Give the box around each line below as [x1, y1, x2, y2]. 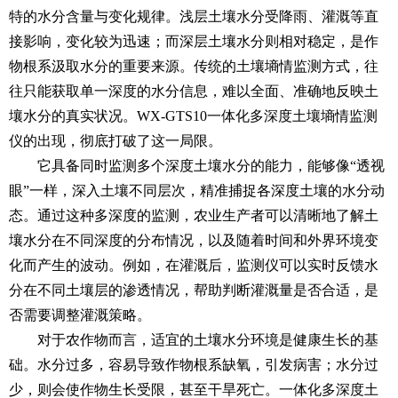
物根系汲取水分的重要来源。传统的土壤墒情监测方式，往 [9, 58, 378, 74]
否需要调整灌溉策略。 [9, 306, 151, 322]
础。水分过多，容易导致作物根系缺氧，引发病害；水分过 [9, 356, 378, 372]
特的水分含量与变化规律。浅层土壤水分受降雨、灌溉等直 [9, 8, 378, 24]
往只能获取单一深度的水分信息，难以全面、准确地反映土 [9, 83, 378, 99]
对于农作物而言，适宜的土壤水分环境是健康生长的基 [37, 331, 378, 347]
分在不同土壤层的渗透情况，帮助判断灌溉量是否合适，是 [9, 282, 378, 298]
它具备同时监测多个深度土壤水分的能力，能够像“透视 [37, 157, 385, 173]
